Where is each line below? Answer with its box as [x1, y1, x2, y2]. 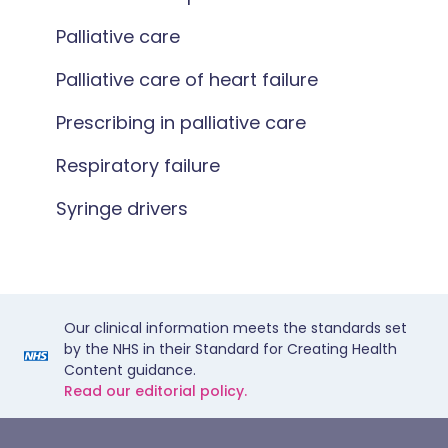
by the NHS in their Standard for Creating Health [64, 339, 397, 359]
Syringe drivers [56, 196, 188, 221]
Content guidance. [64, 360, 196, 380]
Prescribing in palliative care [56, 110, 306, 135]
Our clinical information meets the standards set [64, 318, 407, 338]
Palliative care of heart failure [56, 67, 318, 92]
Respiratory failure [56, 153, 220, 178]
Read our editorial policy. [64, 381, 247, 401]
